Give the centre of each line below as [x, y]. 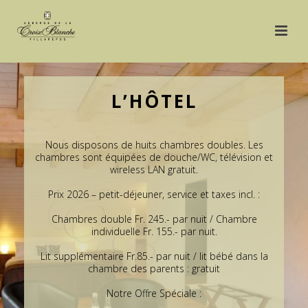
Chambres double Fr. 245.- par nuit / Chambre [154, 219]
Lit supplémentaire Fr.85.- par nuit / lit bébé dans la [154, 256]
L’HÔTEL [154, 101]
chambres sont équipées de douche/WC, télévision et [154, 157]
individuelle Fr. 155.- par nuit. [154, 231]
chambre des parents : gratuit [154, 268]
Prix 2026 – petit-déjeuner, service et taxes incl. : [154, 194]
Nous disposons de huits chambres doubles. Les [154, 145]
